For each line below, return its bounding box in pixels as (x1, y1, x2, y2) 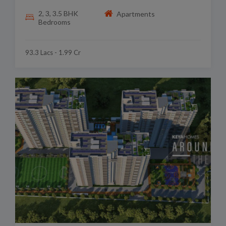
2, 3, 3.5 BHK (38, 9, 78, 18)
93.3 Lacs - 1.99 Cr (25, 48, 81, 57)
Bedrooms (38, 18, 71, 27)
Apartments (117, 9, 155, 18)
